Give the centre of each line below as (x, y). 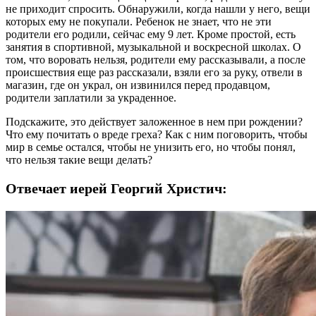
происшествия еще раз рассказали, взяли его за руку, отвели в (154, 72)
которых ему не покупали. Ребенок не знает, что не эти (139, 21)
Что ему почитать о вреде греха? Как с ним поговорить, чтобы (157, 134)
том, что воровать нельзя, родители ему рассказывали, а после (156, 59)
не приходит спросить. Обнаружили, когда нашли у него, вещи (158, 8)
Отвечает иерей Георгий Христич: (116, 188)
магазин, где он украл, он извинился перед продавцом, (138, 85)
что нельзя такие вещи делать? (79, 159)
